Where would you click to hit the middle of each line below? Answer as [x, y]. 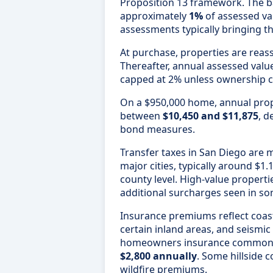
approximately [154, 16]
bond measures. [158, 129]
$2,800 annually [158, 256]
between [141, 115]
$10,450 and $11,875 [211, 115]
